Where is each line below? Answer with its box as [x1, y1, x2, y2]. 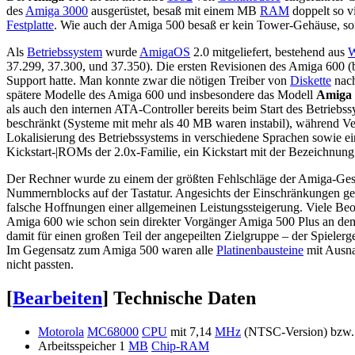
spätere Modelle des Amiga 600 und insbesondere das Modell [6, 87, 316, 101]
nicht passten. [6, 257, 74, 271]
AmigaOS [139, 44, 190, 59]
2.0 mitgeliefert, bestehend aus [190, 44, 348, 59]
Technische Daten [113, 287, 256, 308]
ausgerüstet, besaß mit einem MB [88, 3, 260, 17]
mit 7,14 [167, 324, 215, 338]
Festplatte [6, 17, 54, 32]
